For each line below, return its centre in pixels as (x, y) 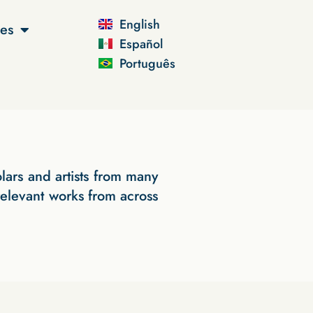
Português (148, 63)
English (140, 24)
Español (141, 44)
